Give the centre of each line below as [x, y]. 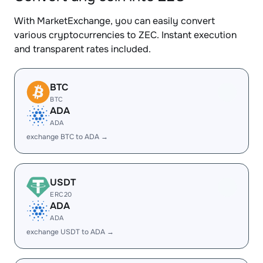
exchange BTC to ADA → [67, 137]
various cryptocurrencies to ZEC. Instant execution [125, 35]
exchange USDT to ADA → [70, 232]
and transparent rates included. [82, 49]
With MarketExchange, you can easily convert [114, 21]
